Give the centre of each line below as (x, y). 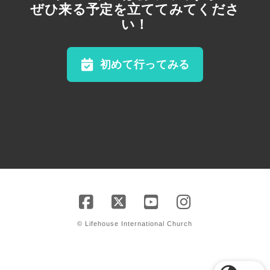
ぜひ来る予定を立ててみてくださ (135, 10)
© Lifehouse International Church (135, 224)
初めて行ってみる (145, 64)
